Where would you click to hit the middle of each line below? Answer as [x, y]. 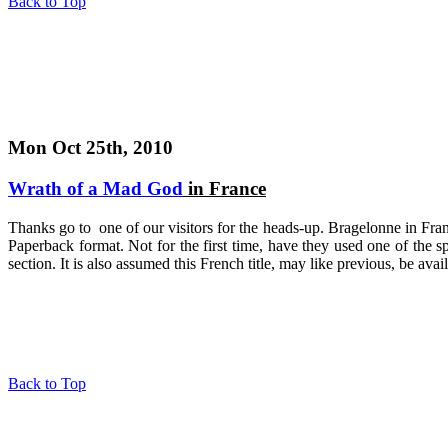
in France [224, 189]
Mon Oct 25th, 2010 [90, 148]
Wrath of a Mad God [95, 189]
